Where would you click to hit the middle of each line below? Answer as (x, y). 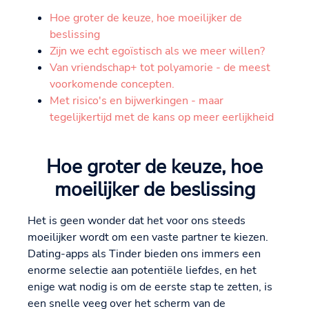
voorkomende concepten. (112, 84)
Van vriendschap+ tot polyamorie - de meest (160, 68)
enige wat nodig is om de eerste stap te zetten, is (150, 287)
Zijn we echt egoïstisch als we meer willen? (157, 51)
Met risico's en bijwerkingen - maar (137, 101)
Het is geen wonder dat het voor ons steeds (137, 221)
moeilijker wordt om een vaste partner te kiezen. (148, 238)
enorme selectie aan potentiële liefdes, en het (142, 271)
